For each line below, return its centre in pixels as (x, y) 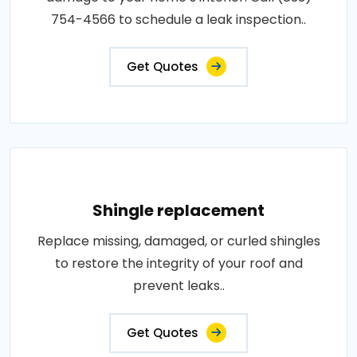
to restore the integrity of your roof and (178, 263)
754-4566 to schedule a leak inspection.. (178, 20)
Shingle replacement (178, 210)
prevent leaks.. (178, 286)
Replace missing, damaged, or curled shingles (178, 241)
